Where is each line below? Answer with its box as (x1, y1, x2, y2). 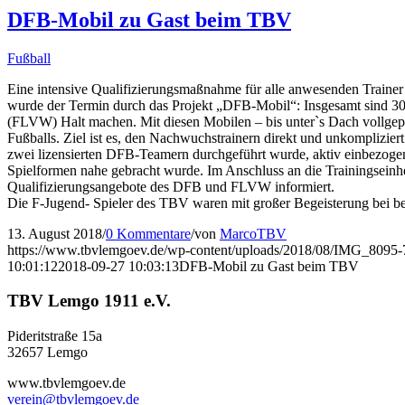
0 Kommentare (106, 225, 191, 241)
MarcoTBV (220, 225, 287, 241)
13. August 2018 (7, 225, 102, 241)
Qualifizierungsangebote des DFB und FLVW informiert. (7, 178, 334, 194)
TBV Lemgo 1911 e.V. (7, 291, 171, 311)
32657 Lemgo (7, 344, 88, 360)
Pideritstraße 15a (7, 327, 102, 344)
